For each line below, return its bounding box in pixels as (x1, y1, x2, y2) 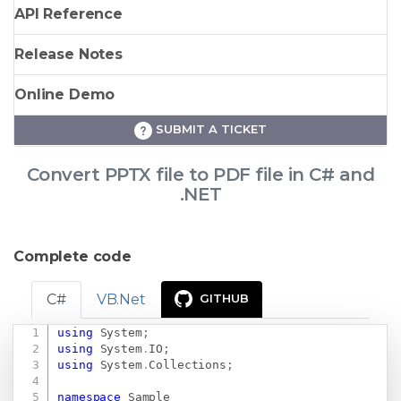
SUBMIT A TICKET (152, 122, 267, 137)
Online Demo (14, 86, 115, 104)
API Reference (14, 5, 124, 23)
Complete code (13, 247, 132, 265)
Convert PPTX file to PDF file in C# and (26, 163, 375, 185)
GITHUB (199, 290, 249, 305)
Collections (149, 358, 226, 372)
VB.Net (96, 290, 146, 308)
